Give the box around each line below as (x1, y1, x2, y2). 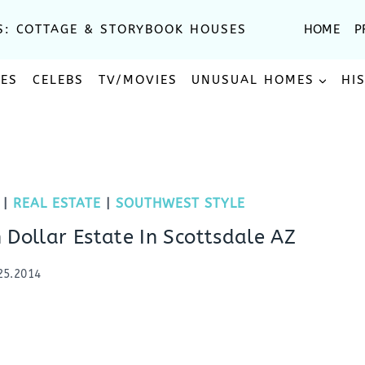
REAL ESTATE (13, 196, 101, 211)
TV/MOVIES (98, 72, 178, 87)
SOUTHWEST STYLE (116, 196, 245, 211)
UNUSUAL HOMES (191, 72, 315, 87)
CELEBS (32, 72, 84, 87)
